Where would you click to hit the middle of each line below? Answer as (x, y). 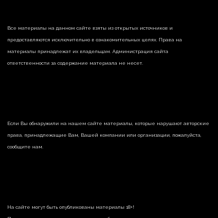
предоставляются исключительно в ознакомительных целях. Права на (95, 39)
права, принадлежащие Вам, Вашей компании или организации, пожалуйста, (104, 135)
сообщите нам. (25, 146)
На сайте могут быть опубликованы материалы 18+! (71, 207)
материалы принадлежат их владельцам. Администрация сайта (88, 51)
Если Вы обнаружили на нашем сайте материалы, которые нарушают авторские (108, 123)
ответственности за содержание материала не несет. (75, 63)
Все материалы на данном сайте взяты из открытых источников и (90, 28)
